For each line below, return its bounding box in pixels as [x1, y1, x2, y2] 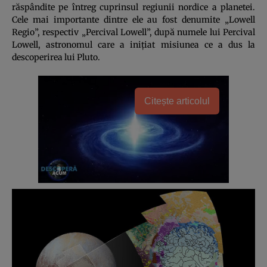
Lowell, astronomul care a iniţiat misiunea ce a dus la [12, 39, 255, 50]
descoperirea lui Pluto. [12, 51, 100, 63]
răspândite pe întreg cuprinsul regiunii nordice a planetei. [12, 1, 255, 13]
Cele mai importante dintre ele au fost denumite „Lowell [12, 14, 255, 25]
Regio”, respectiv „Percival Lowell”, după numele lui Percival [12, 26, 255, 38]
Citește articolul [144, 95, 210, 106]
